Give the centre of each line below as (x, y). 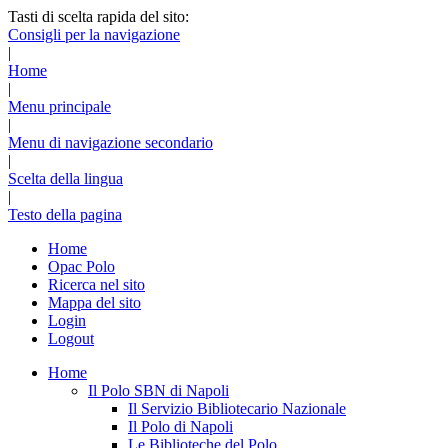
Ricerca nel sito (96, 284)
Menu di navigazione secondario (110, 142)
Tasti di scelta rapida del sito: (98, 16)
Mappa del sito (94, 302)
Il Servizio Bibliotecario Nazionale (237, 408)
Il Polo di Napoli (180, 426)
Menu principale (59, 106)
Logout (71, 338)
